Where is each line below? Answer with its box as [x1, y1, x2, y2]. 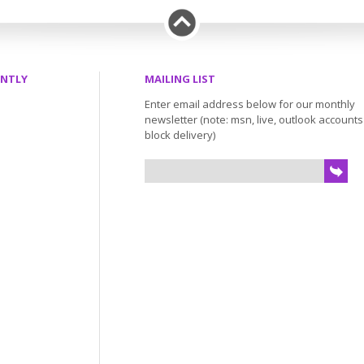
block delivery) [145, 128, 215, 142]
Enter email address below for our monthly [145, 97, 355, 111]
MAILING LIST [145, 71, 215, 86]
